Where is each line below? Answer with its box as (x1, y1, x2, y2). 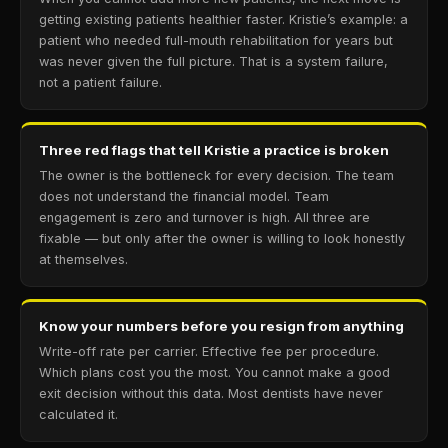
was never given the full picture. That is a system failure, (39, 54, 388, 69)
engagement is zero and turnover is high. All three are (39, 209, 370, 225)
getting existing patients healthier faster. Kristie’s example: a (39, 12, 408, 27)
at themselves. (39, 251, 128, 267)
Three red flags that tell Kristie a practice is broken (39, 141, 389, 158)
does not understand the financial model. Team (39, 188, 329, 204)
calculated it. (39, 407, 118, 422)
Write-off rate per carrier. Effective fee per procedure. (39, 344, 379, 359)
